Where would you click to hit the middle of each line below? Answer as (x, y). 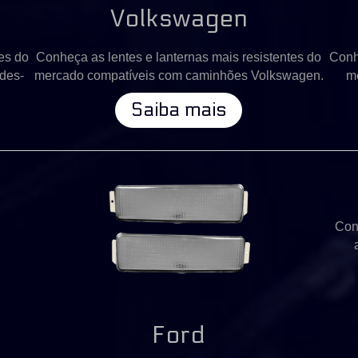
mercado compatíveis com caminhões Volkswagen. (179, 75)
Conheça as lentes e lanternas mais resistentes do (179, 57)
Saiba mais (179, 109)
